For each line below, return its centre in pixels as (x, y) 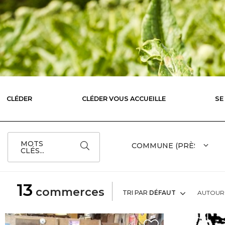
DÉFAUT (162, 192)
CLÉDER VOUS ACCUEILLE (124, 98)
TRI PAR (136, 192)
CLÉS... (32, 151)
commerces (69, 192)
